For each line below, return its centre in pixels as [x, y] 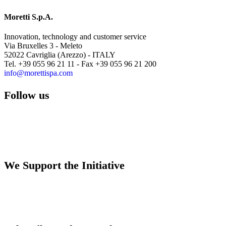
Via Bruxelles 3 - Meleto [43, 46]
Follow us [27, 95]
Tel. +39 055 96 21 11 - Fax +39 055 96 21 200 [80, 64]
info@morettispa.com [38, 73]
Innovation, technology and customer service [75, 37]
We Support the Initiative [64, 165]
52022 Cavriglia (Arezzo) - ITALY [60, 55]
